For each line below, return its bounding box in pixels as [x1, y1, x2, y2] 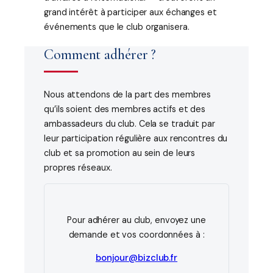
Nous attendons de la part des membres [44, 88, 211, 100]
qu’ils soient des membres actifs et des [44, 103, 206, 115]
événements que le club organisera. [44, 21, 190, 32]
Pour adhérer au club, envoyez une [67, 214, 206, 225]
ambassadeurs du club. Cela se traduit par [44, 118, 215, 129]
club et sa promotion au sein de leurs [44, 147, 196, 158]
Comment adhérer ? [44, 45, 157, 63]
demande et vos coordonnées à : [68, 229, 205, 240]
